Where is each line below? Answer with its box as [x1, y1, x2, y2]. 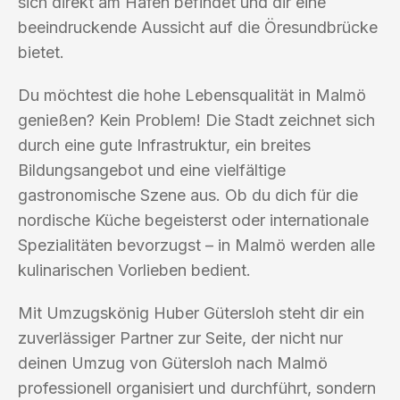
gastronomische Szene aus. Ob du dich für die [18, 185, 358, 204]
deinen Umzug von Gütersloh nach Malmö [18, 353, 328, 372]
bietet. [18, 42, 64, 62]
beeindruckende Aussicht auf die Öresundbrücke [18, 17, 378, 37]
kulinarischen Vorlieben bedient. [18, 260, 251, 279]
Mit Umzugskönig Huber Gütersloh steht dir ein [18, 303, 364, 322]
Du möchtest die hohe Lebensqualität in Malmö [18, 85, 366, 104]
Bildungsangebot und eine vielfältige [18, 160, 286, 179]
